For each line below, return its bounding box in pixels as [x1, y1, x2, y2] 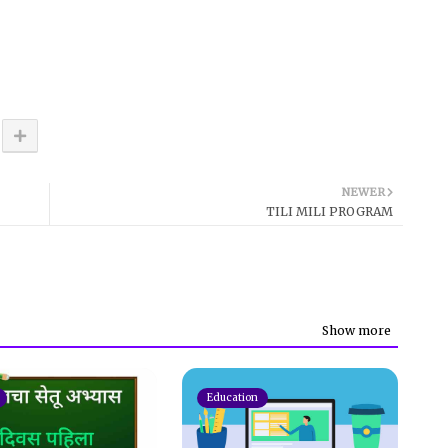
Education [206, 390, 258, 404]
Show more [322, 323, 391, 339]
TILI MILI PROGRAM [266, 203, 393, 219]
